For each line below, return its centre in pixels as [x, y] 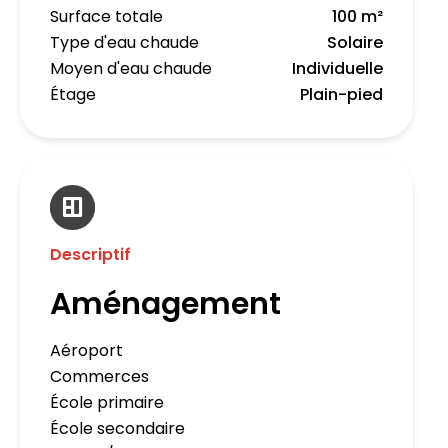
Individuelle [337, 69]
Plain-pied [341, 95]
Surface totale [106, 17]
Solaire [355, 43]
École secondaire [117, 429]
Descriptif [90, 255]
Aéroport [86, 351]
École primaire [107, 403]
